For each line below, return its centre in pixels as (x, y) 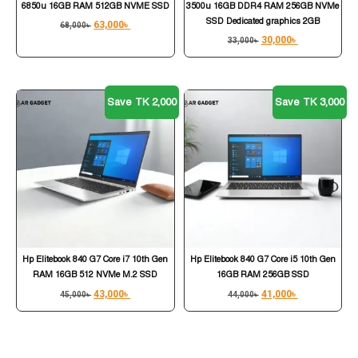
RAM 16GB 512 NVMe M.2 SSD (95, 275)
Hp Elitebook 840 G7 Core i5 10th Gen (263, 260)
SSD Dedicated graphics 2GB (263, 21)
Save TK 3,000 (309, 102)
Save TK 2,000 (142, 102)
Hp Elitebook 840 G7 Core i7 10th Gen (95, 260)
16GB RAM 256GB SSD (263, 275)
